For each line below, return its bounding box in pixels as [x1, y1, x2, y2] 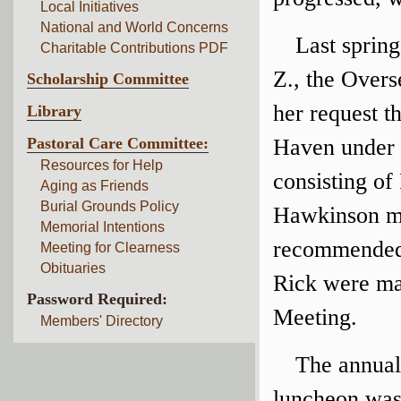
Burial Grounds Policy [40, 199, 179, 214]
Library [27, 102, 81, 120]
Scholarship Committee [27, 70, 189, 88]
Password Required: [27, 290, 167, 308]
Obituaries [40, 260, 106, 276]
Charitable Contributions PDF [40, 40, 228, 55]
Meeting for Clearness [40, 240, 180, 255]
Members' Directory [40, 313, 163, 328]
